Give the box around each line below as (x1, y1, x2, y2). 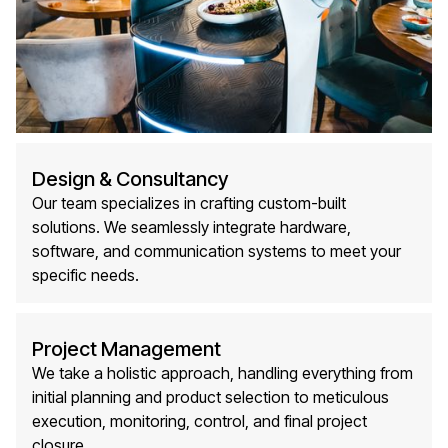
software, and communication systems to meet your (32, 241, 401, 262)
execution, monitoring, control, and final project (32, 411, 367, 432)
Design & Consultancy (32, 167, 228, 192)
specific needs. (32, 265, 139, 286)
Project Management (32, 337, 221, 362)
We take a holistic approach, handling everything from (32, 363, 413, 384)
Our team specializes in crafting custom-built (32, 193, 346, 214)
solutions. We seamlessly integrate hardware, (32, 217, 351, 238)
